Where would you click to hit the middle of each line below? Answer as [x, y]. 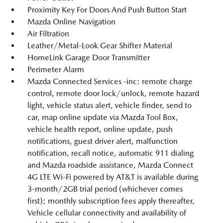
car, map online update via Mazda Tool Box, [103, 117]
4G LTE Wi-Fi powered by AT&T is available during [113, 177]
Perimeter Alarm [56, 69]
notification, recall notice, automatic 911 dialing [111, 153]
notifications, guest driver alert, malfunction [103, 141]
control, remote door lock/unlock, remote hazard [113, 93]
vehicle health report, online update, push [100, 129]
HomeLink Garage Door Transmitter [89, 57]
